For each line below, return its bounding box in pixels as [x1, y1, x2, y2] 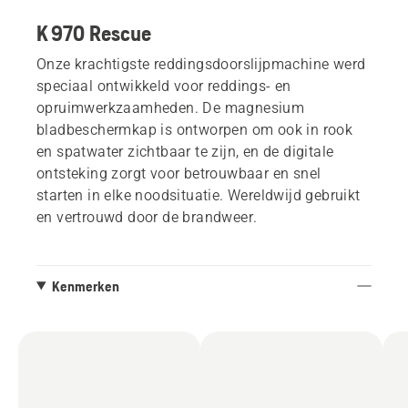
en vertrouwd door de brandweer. [36, 208, 258, 226]
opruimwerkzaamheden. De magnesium [36, 98, 305, 117]
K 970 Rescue [36, 20, 151, 46]
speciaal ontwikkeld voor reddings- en [36, 76, 291, 95]
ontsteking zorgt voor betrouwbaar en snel [36, 164, 321, 182]
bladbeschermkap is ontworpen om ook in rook [36, 120, 353, 138]
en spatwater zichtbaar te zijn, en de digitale [36, 142, 334, 160]
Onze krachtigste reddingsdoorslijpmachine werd [36, 55, 366, 73]
